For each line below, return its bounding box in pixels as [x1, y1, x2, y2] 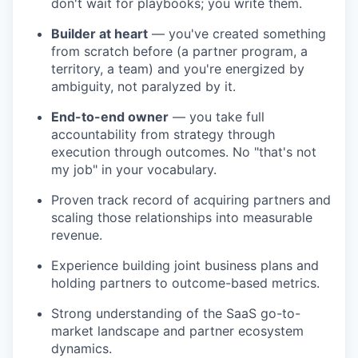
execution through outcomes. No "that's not [51, 144, 316, 160]
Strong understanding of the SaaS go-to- [51, 305, 300, 321]
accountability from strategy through [51, 126, 275, 142]
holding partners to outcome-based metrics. [51, 275, 320, 291]
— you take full [169, 109, 265, 125]
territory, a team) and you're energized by [51, 61, 304, 77]
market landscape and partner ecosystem [51, 323, 304, 339]
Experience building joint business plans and [51, 257, 319, 273]
